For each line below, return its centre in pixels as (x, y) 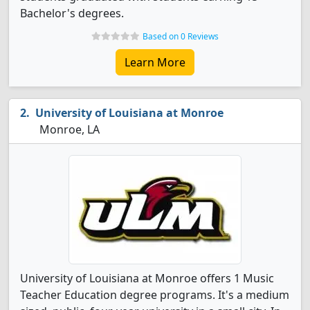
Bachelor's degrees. (72, 13)
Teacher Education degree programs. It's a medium (155, 295)
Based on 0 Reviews (181, 36)
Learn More (155, 62)
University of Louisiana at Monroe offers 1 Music (147, 278)
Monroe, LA (68, 129)
